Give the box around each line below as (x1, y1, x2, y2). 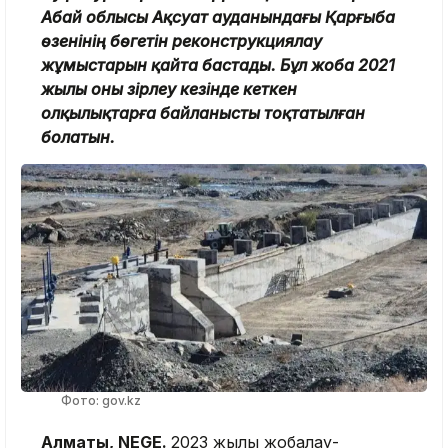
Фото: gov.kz (61, 393, 141, 409)
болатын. (41, 126, 115, 147)
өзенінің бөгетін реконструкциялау (41, 30, 322, 51)
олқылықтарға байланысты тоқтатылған (41, 102, 365, 123)
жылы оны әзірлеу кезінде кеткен (41, 78, 297, 99)
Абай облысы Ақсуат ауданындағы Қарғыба (41, 6, 395, 27)
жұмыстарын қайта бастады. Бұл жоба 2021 (41, 54, 395, 75)
